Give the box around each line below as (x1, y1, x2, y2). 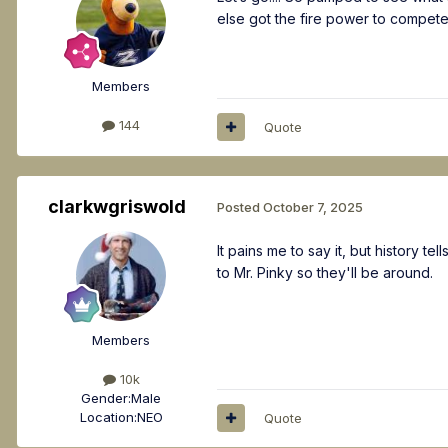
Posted (217, 199, 263, 216)
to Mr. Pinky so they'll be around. (217, 263, 433, 281)
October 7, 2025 (263, 199, 363, 216)
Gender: (81, 389, 131, 406)
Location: (79, 408, 137, 425)
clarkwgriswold (48, 195, 186, 217)
